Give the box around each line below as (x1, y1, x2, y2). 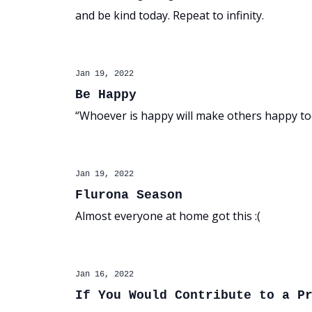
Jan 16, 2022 (75, 270, 134, 279)
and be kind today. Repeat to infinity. (75, 8, 264, 23)
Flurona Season (75, 188, 182, 202)
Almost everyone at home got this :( (75, 208, 260, 224)
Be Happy (75, 88, 136, 102)
